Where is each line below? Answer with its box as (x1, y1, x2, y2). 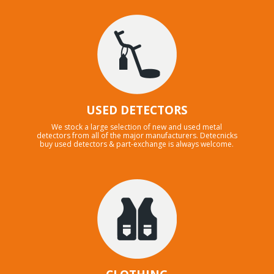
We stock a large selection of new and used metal (51, 121, 223, 132)
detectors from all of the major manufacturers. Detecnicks (36, 130, 237, 141)
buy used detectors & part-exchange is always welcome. (40, 138, 234, 149)
